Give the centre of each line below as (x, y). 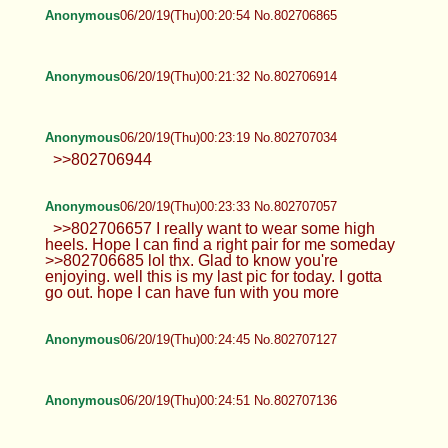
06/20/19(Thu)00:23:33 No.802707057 (228, 206)
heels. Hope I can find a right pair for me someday (219, 244)
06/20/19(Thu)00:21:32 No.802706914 (228, 76)
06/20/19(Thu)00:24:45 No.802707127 (228, 339)
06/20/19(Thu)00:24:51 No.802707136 (228, 400)
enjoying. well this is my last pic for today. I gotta (213, 276)
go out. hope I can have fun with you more (191, 292)
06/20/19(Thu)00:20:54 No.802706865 (228, 15)
